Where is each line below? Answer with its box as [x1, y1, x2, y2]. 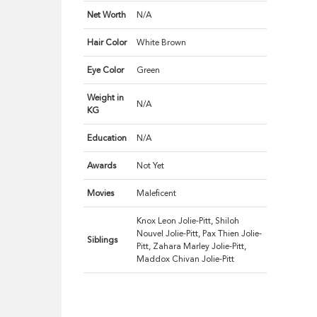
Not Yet [137, 161, 165, 171]
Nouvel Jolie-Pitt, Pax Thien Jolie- [137, 229, 263, 239]
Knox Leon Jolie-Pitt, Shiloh [137, 216, 240, 226]
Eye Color [87, 65, 125, 76]
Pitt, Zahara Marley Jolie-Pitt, [137, 241, 247, 252]
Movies [87, 188, 115, 199]
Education [87, 133, 127, 144]
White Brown [137, 38, 187, 48]
